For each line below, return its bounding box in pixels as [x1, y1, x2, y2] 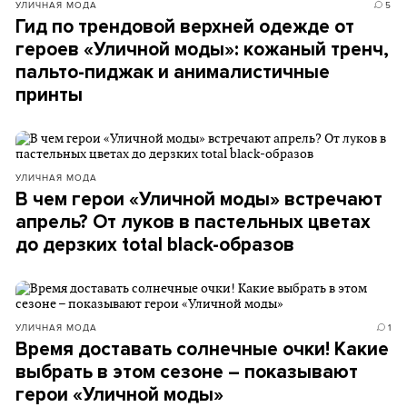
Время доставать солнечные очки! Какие [15, 338, 389, 361]
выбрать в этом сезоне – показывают [15, 361, 358, 383]
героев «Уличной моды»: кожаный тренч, [15, 38, 389, 61]
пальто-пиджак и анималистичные [15, 61, 330, 84]
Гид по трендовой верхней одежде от [15, 15, 354, 38]
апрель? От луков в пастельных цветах [15, 211, 371, 233]
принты [15, 84, 83, 106]
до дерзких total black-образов [15, 233, 294, 256]
